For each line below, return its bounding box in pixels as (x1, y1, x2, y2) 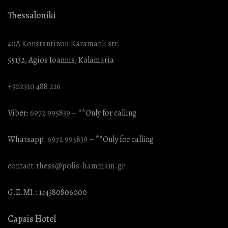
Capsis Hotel (8, 213, 56, 225)
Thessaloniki (8, 9, 56, 21)
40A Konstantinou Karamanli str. (8, 38, 120, 49)
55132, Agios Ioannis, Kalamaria (8, 54, 114, 66)
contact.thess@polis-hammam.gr (8, 160, 125, 172)
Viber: (8, 107, 30, 119)
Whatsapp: (8, 134, 47, 145)
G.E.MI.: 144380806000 (8, 187, 87, 198)
